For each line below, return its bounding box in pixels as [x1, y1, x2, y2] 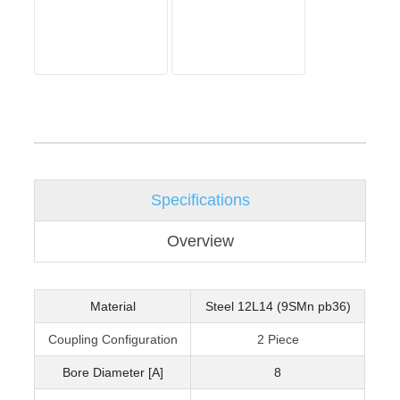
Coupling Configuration [47, 332, 178, 347]
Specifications [150, 191, 250, 210]
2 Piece [256, 332, 299, 347]
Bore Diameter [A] [62, 365, 163, 380]
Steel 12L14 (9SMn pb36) [204, 299, 351, 314]
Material [89, 299, 136, 314]
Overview [166, 232, 234, 251]
